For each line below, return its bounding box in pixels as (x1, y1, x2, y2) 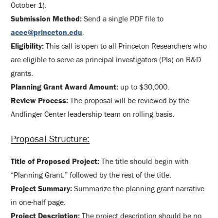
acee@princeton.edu (11, 27, 83, 37)
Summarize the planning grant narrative (72, 183, 205, 193)
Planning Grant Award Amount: (11, 81, 119, 91)
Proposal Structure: (11, 132, 90, 145)
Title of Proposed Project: (11, 156, 100, 166)
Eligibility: (11, 40, 44, 51)
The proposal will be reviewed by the (68, 95, 190, 105)
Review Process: (11, 95, 69, 105)
